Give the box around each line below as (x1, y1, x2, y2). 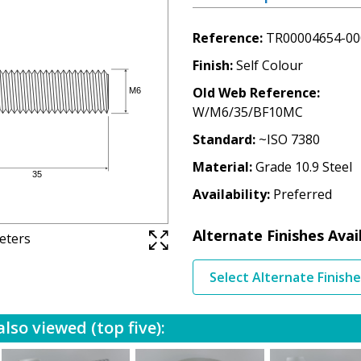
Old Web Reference (192, 83, 317, 102)
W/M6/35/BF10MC (192, 102, 303, 121)
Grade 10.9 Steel (255, 157, 352, 176)
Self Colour (235, 56, 303, 74)
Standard (192, 130, 252, 148)
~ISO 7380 (258, 130, 320, 148)
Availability (192, 185, 267, 203)
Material (192, 157, 249, 176)
